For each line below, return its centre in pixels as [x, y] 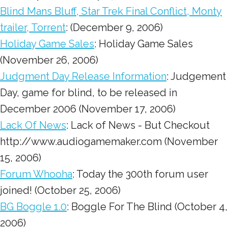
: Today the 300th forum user [140, 174]
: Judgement [196, 76]
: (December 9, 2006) [114, 27]
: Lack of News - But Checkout [138, 125]
